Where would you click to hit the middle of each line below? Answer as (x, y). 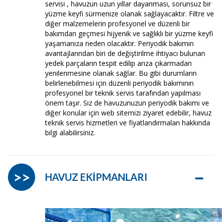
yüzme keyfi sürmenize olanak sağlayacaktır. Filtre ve (130, 13)
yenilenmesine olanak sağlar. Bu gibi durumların (121, 73)
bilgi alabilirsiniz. (70, 132)
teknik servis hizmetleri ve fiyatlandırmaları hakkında (128, 122)
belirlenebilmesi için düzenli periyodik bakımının (119, 83)
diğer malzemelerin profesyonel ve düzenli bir (117, 23)
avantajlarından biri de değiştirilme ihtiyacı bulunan (125, 53)
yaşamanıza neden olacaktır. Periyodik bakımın (119, 43)
